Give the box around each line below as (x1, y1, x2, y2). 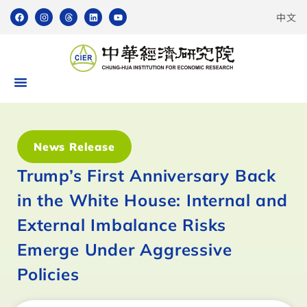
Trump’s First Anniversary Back (17, 165, 276, 186)
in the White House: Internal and (17, 190, 288, 210)
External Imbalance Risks (17, 214, 227, 235)
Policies (17, 264, 79, 284)
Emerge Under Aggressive (17, 239, 232, 260)
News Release (34, 140, 115, 153)
